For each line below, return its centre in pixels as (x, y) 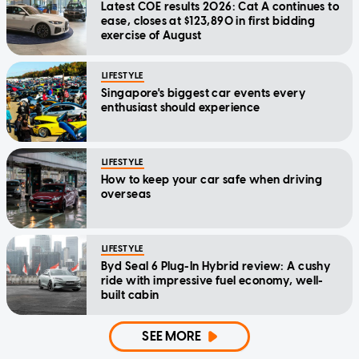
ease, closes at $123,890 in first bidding (208, 21)
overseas (126, 194)
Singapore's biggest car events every (204, 93)
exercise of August (151, 35)
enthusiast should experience (181, 107)
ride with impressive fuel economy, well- (212, 280)
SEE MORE (172, 336)
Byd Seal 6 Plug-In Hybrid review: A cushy (216, 266)
